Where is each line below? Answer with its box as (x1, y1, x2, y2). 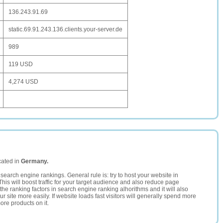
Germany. (21, 158, 48, 165)
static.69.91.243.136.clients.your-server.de (8, 26, 122, 33)
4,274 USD (8, 78, 38, 85)
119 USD (8, 61, 33, 68)
